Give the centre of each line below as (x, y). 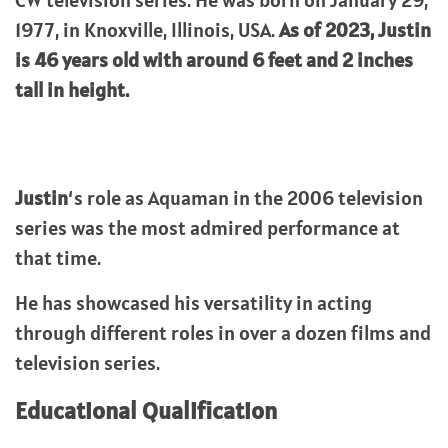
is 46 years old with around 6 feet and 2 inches (214, 60)
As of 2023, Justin (355, 30)
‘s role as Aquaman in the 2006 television (245, 198)
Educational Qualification (146, 410)
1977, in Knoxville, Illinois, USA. (147, 30)
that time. (58, 258)
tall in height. (72, 90)
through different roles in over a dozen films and (223, 333)
